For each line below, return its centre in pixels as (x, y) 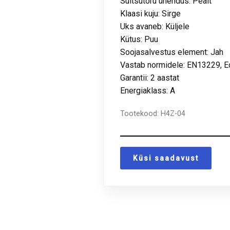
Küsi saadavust (166, 158)
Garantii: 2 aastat (150, 78)
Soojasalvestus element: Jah (172, 52)
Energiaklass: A (148, 91)
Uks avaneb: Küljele (155, 27)
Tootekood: (141, 114)
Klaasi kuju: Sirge (151, 14)
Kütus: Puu (139, 40)
